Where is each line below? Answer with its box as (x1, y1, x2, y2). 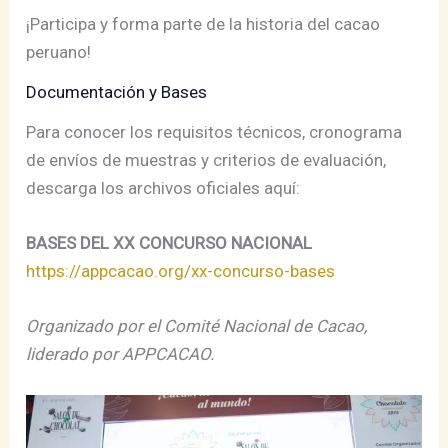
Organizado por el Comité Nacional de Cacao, (26, 316, 368, 337)
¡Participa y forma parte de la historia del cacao (26, 13, 41, 34)
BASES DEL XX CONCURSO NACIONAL (26, 232, 313, 253)
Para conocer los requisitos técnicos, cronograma (26, 121, 403, 142)
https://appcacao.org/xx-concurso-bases (26, 260, 336, 281)
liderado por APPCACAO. (26, 344, 215, 365)
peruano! (26, 41, 92, 62)
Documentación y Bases (37, 81, 208, 102)
